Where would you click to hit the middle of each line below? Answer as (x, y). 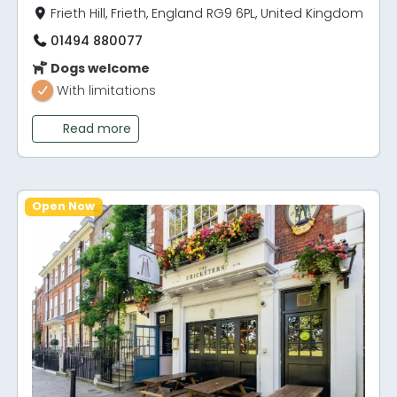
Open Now (64, 206)
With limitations (107, 91)
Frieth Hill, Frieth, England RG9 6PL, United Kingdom (207, 13)
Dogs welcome (99, 69)
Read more (97, 129)
